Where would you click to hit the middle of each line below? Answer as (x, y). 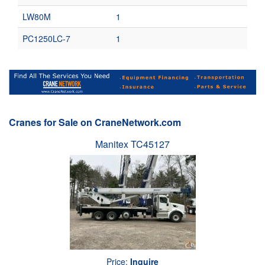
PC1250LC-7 (46, 38)
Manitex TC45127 (132, 144)
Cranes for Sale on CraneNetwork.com (95, 122)
